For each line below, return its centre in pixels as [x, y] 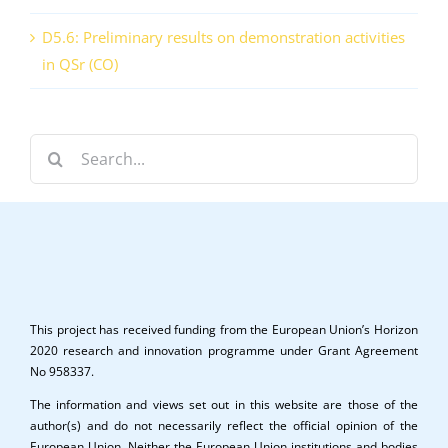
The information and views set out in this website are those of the [224, 404]
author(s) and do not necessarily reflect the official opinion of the [224, 425]
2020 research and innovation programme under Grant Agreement [224, 350]
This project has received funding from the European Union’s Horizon [224, 329]
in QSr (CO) [80, 64]
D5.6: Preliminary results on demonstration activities [223, 37]
